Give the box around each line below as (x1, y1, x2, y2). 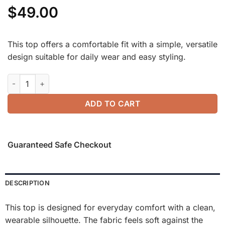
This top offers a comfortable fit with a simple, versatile (8, 39, 217, 50)
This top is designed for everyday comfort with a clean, (5, 202, 215, 212)
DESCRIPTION (5, 179, 50, 187)
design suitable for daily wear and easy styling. (8, 52, 186, 62)
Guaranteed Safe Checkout (8, 139, 111, 150)
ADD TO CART (84, 98, 141, 108)
